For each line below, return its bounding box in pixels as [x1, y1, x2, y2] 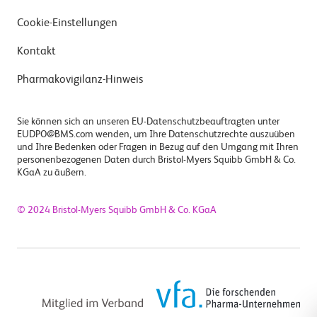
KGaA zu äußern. [17, 167, 86, 178]
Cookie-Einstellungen [17, 18, 117, 30]
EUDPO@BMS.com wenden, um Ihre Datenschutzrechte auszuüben [17, 129, 295, 139]
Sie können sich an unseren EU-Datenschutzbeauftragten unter [17, 116, 279, 127]
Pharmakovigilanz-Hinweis [17, 74, 143, 86]
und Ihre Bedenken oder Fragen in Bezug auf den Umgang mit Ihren [17, 142, 299, 152]
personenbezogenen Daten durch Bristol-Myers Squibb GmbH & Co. [17, 154, 296, 165]
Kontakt [17, 46, 56, 58]
